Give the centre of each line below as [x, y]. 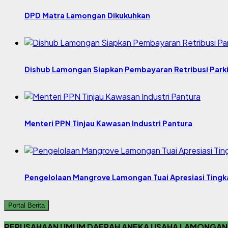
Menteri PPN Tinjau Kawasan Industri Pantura [108, 123]
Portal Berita [26, 205]
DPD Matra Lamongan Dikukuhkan [87, 15]
